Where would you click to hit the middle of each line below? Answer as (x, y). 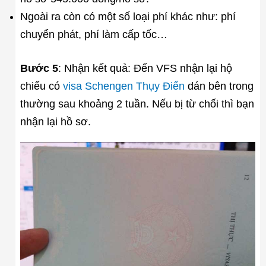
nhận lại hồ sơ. (55, 122)
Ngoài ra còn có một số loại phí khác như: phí (128, 17)
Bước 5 (39, 69)
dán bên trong (219, 86)
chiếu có (41, 86)
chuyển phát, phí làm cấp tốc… (94, 35)
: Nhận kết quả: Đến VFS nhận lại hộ (145, 69)
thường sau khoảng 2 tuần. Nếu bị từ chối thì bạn (137, 104)
